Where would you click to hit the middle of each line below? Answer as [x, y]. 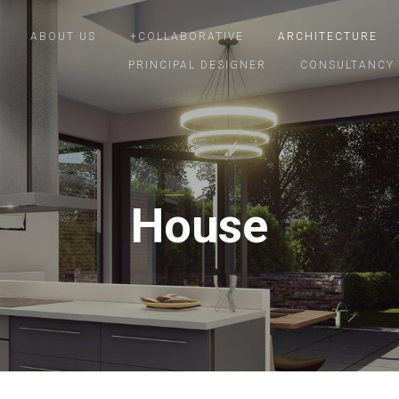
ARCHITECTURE [328, 37]
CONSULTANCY [347, 65]
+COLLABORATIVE [187, 37]
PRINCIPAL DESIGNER [197, 65]
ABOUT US [63, 37]
